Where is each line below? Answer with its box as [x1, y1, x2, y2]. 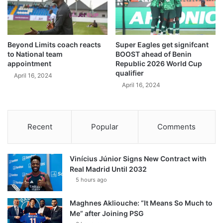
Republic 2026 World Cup [115, 59, 202, 68]
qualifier [115, 69, 144, 78]
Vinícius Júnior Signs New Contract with [70, 154, 207, 163]
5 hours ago [76, 176, 107, 184]
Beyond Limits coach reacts [7, 40, 101, 49]
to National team [7, 50, 63, 59]
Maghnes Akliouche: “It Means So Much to [70, 199, 213, 208]
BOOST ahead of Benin [115, 50, 192, 59]
